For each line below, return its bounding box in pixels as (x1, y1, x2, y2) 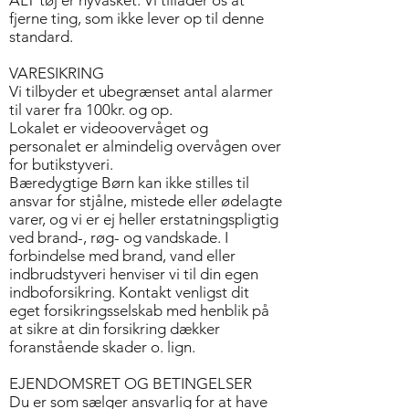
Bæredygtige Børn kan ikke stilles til (9, 173, 249, 192)
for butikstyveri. (9, 155, 113, 173)
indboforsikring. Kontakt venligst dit (9, 283, 249, 301)
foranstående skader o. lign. (9, 338, 195, 356)
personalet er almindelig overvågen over (9, 137, 281, 155)
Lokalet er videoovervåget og (9, 119, 208, 137)
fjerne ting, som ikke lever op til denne (9, 9, 264, 27)
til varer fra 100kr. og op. (9, 100, 173, 119)
